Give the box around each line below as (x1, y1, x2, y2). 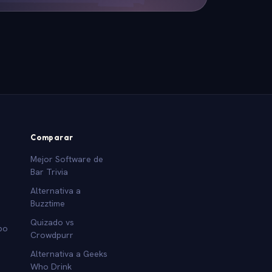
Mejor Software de (30, 153, 104, 165)
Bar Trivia (30, 166, 69, 177)
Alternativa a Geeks (30, 248, 108, 259)
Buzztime (30, 197, 66, 209)
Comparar (30, 132, 73, 142)
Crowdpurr (30, 229, 74, 240)
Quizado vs (30, 216, 75, 228)
